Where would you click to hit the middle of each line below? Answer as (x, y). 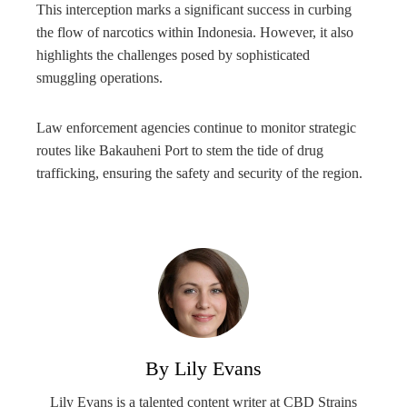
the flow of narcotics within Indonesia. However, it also (195, 33)
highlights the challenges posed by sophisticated (173, 55)
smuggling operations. (99, 78)
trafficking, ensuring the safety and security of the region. (199, 174)
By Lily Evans (203, 369)
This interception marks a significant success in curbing (194, 10)
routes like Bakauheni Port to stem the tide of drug (180, 151)
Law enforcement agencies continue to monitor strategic (196, 128)
